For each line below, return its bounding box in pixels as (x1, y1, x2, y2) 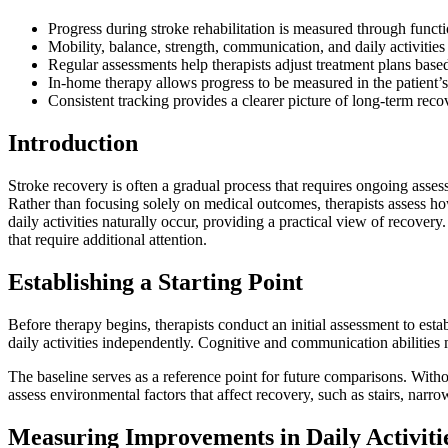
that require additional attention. (8, 231, 207, 249)
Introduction (8, 130, 138, 157)
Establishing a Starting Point (8, 269, 303, 296)
